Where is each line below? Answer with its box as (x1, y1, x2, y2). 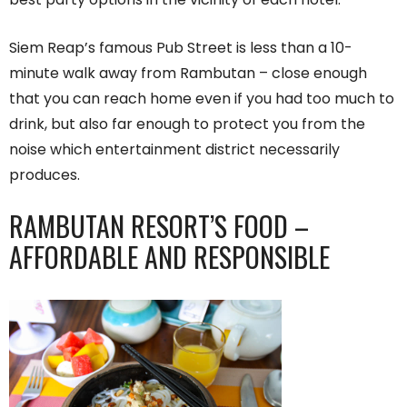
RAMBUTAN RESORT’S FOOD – (9, 204, 309, 246)
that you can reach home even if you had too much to (9, 87, 394, 109)
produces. (9, 164, 80, 185)
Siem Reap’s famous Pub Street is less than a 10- (9, 36, 352, 58)
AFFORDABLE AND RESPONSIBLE (9, 235, 330, 277)
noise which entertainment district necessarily (9, 138, 340, 160)
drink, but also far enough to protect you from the (9, 113, 365, 134)
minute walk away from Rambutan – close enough (9, 62, 367, 84)
